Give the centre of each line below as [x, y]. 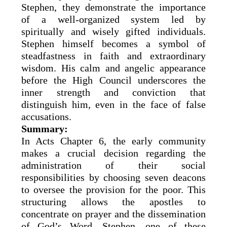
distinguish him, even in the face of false [113, 104]
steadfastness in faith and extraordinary [113, 55]
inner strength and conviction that [113, 92]
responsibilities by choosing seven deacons [113, 177]
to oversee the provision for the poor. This [113, 189]
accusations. [47, 116]
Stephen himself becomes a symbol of [113, 43]
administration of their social [113, 165]
